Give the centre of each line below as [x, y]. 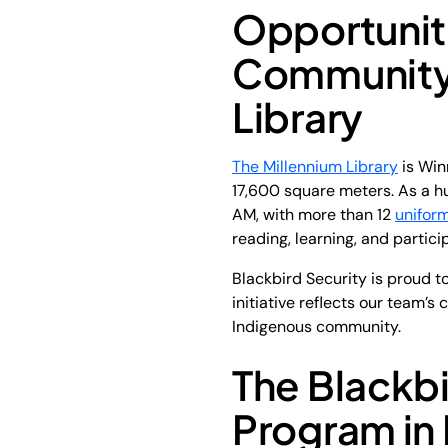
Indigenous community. [316, 326]
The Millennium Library [315, 166]
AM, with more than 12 [313, 214]
